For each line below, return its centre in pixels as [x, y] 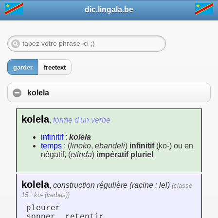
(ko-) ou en [174, 146]
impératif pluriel [125, 155]
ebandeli [110, 146]
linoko [81, 146]
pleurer [43, 209]
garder [23, 68]
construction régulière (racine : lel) [111, 185]
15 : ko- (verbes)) [45, 195]
